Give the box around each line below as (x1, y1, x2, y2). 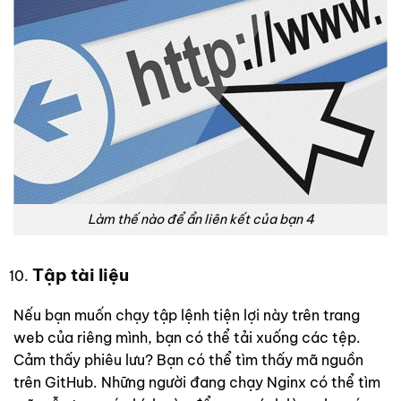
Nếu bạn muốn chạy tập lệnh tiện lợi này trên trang (13, 305, 360, 324)
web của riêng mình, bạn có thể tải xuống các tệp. (13, 328, 361, 346)
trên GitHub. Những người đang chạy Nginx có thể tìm (13, 372, 380, 391)
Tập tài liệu (31, 263, 129, 286)
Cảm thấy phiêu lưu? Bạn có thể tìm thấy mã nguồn (13, 350, 363, 369)
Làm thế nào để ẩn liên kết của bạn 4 (87, 211, 314, 228)
